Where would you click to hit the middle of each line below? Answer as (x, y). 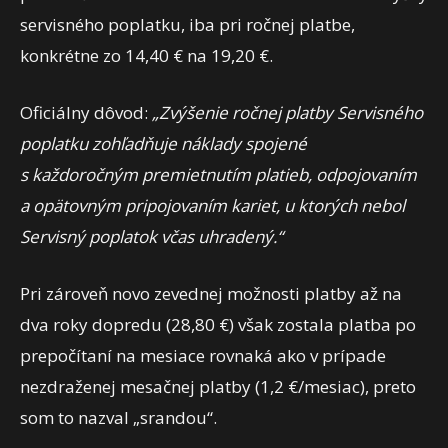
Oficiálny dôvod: (84, 113)
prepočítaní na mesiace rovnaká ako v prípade (203, 356)
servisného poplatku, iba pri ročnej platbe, (187, 25)
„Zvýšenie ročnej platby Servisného (285, 113)
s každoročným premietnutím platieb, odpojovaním (218, 175)
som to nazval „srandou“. (118, 418)
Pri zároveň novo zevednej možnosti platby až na (211, 294)
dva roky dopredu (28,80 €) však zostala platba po (218, 325)
